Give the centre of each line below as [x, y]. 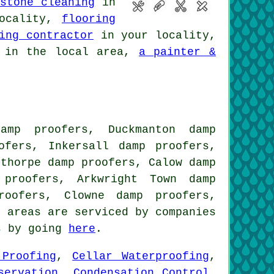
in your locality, [155, 35]
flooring [89, 19]
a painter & [177, 52]
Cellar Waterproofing [141, 256]
